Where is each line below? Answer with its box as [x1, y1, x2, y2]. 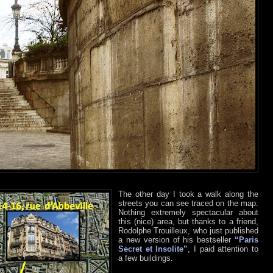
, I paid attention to [188, 244, 259, 254]
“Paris [235, 235, 258, 245]
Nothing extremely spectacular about [118, 208, 258, 218]
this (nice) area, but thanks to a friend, [118, 217, 258, 227]
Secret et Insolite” [118, 244, 188, 254]
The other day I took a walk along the [118, 190, 258, 199]
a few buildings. [118, 253, 173, 263]
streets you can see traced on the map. [118, 199, 258, 208]
